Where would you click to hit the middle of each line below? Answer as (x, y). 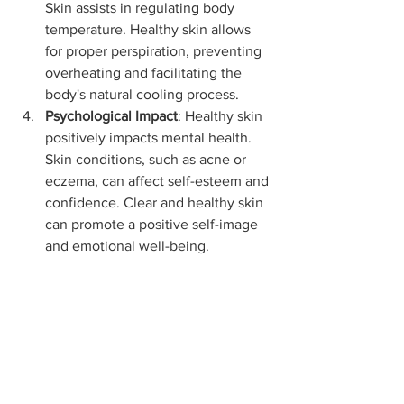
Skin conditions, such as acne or (147, 159)
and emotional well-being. (127, 245)
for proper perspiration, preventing (155, 50)
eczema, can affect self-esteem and (159, 180)
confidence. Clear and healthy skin (156, 202)
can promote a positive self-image (153, 224)
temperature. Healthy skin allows (150, 29)
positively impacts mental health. (150, 137)
